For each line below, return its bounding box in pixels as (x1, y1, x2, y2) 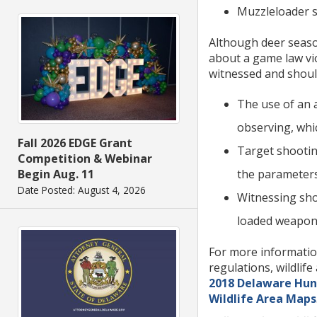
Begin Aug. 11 (18, 166, 94, 183)
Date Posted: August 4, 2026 (18, 183, 146, 197)
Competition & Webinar (18, 151, 152, 167)
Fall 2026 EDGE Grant (18, 135, 132, 151)
